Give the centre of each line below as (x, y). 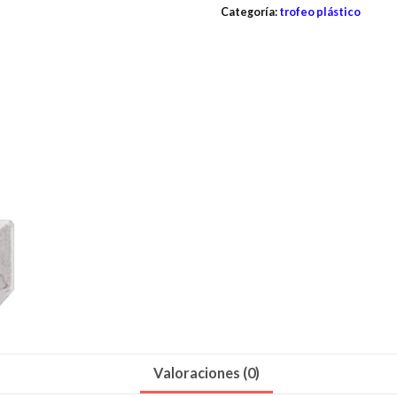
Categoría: (249, 12)
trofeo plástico (319, 12)
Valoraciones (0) (206, 373)
